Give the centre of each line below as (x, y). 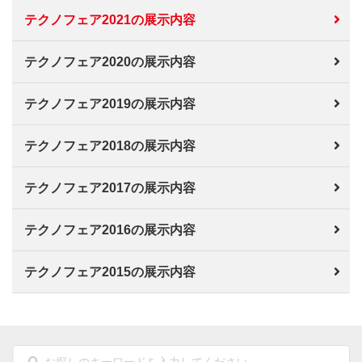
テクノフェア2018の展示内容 (110, 145)
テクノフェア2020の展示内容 (110, 61)
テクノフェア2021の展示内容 (110, 19)
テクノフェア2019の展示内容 (110, 103)
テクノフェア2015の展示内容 (110, 271)
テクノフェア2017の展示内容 (110, 187)
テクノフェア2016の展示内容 (110, 229)
